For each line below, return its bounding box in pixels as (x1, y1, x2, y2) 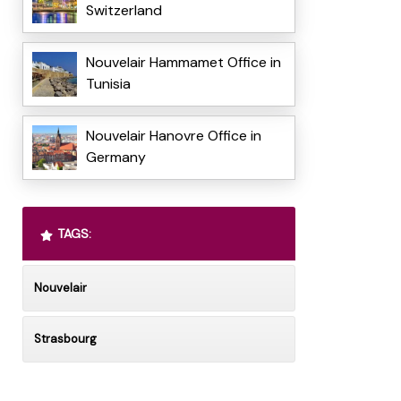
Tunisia (85, 74, 131, 94)
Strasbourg (33, 331, 97, 347)
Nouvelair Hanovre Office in (85, 126, 261, 146)
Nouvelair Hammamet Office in (85, 53, 281, 73)
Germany (85, 148, 146, 167)
